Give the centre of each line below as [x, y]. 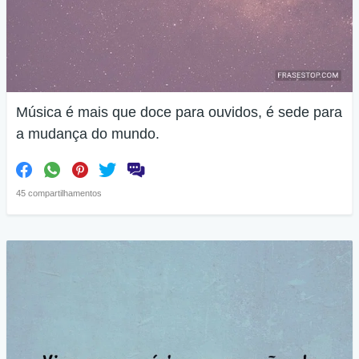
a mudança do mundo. [88, 133]
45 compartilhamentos [59, 193]
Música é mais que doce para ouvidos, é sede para [179, 112]
